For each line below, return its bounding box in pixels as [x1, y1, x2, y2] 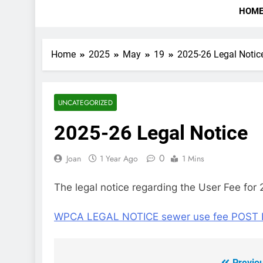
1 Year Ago [100, 152, 138, 164]
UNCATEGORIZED [58, 97, 113, 107]
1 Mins [182, 152, 204, 164]
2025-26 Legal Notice [54, 120, 248, 144]
